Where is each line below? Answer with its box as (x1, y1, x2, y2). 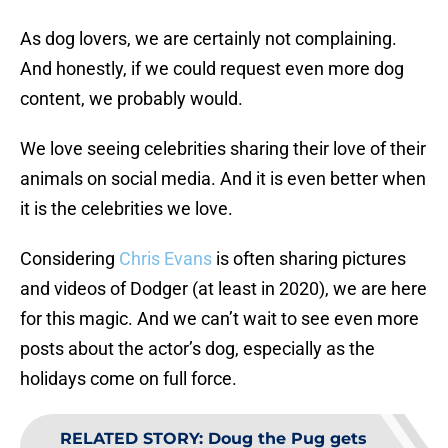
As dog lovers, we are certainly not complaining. (20, 28, 397, 50)
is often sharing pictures (212, 248, 406, 270)
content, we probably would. (20, 88, 243, 110)
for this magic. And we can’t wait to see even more (20, 308, 419, 330)
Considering (20, 248, 119, 270)
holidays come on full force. (20, 368, 237, 390)
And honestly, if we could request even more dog (20, 58, 404, 80)
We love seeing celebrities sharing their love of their (20, 138, 426, 160)
